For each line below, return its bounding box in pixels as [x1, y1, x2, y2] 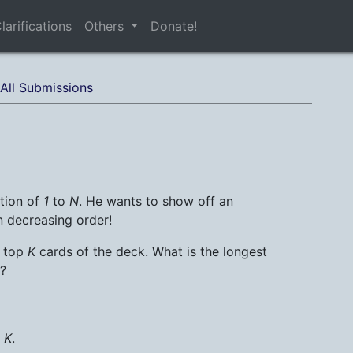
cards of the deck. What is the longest [35, 243, 267, 260]
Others [84, 18, 128, 35]
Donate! [150, 18, 198, 35]
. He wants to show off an [79, 193, 233, 210]
